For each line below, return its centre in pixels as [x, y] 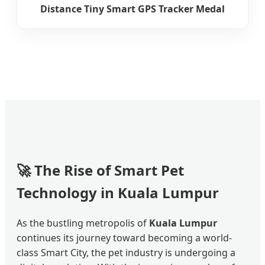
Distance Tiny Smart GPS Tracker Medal [132, 9]
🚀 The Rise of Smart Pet [100, 170]
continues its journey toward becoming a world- [124, 238]
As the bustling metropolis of [83, 223]
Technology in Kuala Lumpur [118, 193]
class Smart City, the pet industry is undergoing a [126, 253]
